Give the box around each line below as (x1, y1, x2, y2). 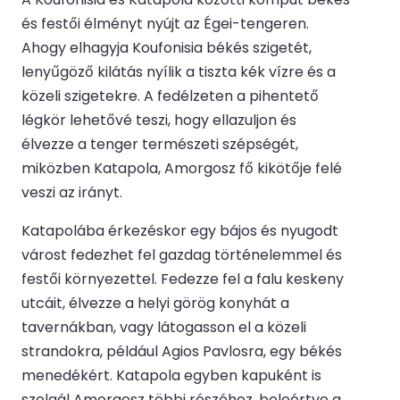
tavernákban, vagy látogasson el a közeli (21, 316, 306, 337)
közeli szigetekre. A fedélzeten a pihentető (21, 85, 319, 106)
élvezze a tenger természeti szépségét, (21, 133, 298, 154)
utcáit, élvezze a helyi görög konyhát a (21, 292, 289, 313)
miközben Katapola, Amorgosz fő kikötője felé (21, 157, 342, 179)
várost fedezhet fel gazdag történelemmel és (21, 244, 342, 265)
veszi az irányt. (21, 181, 122, 203)
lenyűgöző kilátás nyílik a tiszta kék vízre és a (21, 61, 336, 82)
